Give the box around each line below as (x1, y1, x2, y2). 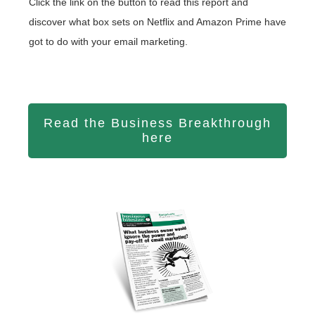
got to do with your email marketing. (29, 36, 188, 48)
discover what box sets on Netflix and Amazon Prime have (29, 16, 286, 28)
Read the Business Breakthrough (44, 116, 271, 131)
